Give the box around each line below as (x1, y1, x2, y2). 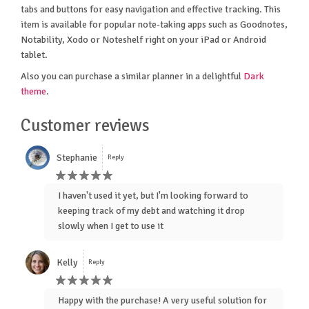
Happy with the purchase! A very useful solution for (58, 295, 267, 307)
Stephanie (57, 151, 97, 163)
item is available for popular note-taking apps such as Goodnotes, (21, 18, 288, 30)
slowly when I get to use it (58, 220, 163, 232)
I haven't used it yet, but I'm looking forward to (58, 190, 248, 202)
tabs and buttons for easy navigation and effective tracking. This (21, 3, 281, 15)
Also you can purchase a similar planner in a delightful (21, 70, 243, 83)
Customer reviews (21, 115, 149, 137)
